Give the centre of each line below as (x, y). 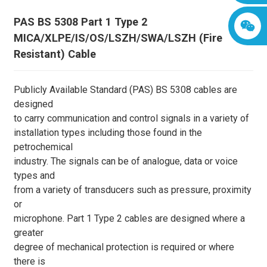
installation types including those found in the (108, 133)
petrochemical (43, 147)
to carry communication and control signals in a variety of (131, 118)
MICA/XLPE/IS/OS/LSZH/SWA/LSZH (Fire (118, 38)
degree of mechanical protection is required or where (124, 247)
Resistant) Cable (55, 54)
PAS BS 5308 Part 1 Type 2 (80, 22)
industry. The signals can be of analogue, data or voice (125, 161)
